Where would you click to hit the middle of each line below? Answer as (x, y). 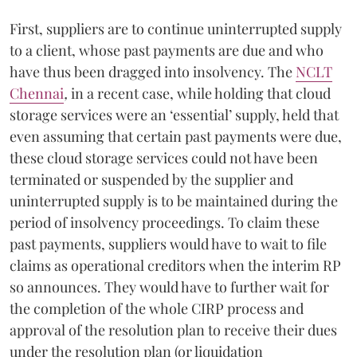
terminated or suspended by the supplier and (151, 179)
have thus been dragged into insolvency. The (153, 71)
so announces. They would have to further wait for (169, 286)
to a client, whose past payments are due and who (167, 50)
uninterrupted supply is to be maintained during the (174, 200)
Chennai (37, 93)
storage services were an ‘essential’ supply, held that (174, 114)
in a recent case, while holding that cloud (201, 93)
